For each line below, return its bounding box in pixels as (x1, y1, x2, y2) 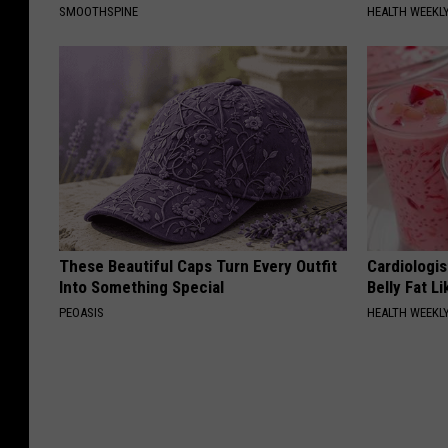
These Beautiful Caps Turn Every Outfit (59, 256, 337, 277)
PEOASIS (59, 305, 104, 321)
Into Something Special (59, 277, 224, 298)
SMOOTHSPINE (59, 4, 138, 20)
